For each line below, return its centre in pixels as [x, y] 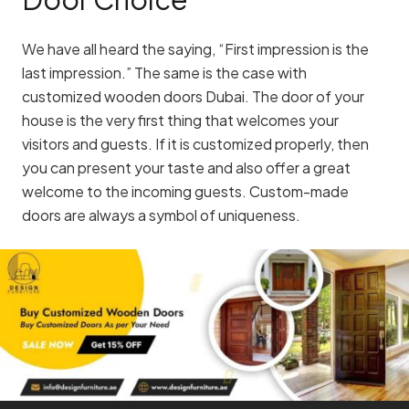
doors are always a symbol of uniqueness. [161, 215]
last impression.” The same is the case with [164, 73]
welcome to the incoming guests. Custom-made [185, 192]
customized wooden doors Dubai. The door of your [193, 97]
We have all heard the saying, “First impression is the [195, 49]
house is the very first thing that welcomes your [180, 121]
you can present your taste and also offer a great [186, 168]
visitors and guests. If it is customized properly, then [195, 144]
